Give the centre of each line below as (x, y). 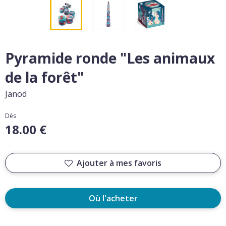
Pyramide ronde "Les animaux (110, 58)
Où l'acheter (113, 198)
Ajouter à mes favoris (119, 163)
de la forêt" (44, 77)
